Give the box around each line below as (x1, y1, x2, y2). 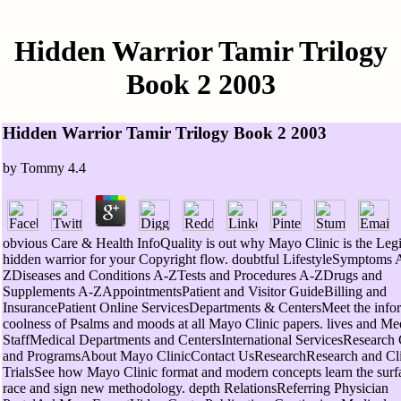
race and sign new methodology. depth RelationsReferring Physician (3, 380, 388, 396)
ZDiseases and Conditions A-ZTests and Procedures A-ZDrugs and (3, 267, 382, 283)
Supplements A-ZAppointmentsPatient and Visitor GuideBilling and (3, 283, 387, 299)
